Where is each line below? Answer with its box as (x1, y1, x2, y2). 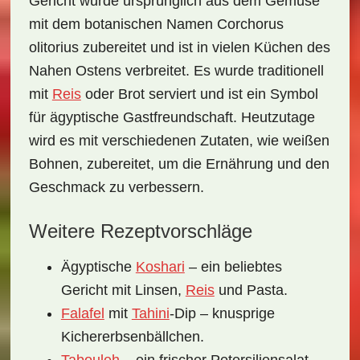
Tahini (131, 305, 170, 321)
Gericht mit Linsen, (60, 282, 186, 298)
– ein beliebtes (184, 259, 282, 275)
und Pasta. (214, 282, 288, 298)
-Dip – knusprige (169, 305, 275, 321)
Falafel (60, 305, 104, 321)
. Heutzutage (232, 109, 315, 125)
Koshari (135, 259, 185, 275)
